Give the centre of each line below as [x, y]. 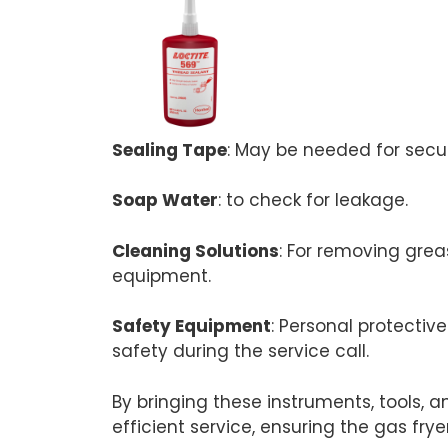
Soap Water [165, 200]
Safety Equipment [191, 326]
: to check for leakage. [313, 200]
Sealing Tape [169, 149]
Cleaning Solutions [195, 250]
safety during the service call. [240, 351]
